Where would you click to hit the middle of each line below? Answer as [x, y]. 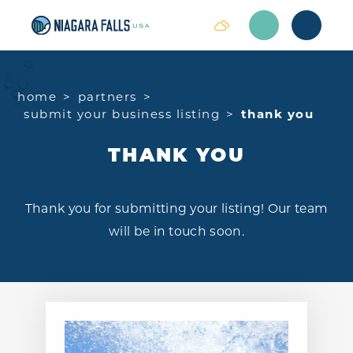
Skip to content [68, 27]
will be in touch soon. [176, 232]
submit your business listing [122, 115]
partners [107, 98]
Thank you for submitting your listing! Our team [176, 209]
